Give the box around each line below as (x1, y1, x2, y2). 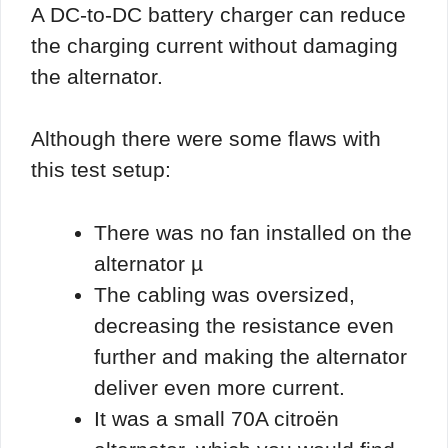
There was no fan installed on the (94, 220, 412, 244)
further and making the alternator (94, 344, 407, 368)
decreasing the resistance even (94, 313, 394, 337)
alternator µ (94, 251, 203, 275)
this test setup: (31, 158, 171, 182)
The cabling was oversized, (94, 282, 355, 306)
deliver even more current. (94, 375, 345, 399)
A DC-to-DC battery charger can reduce (31, 2, 406, 26)
